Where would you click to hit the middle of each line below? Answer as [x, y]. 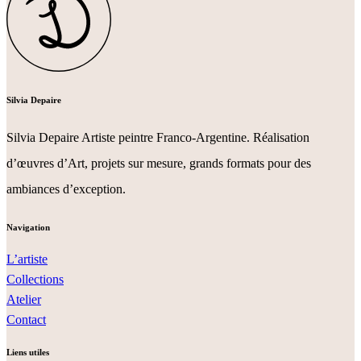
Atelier [24, 299]
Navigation [28, 227]
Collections [35, 279]
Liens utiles [28, 352]
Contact [26, 319]
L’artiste [27, 259]
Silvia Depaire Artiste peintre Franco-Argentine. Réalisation [158, 137]
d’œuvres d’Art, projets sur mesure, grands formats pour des [159, 163]
